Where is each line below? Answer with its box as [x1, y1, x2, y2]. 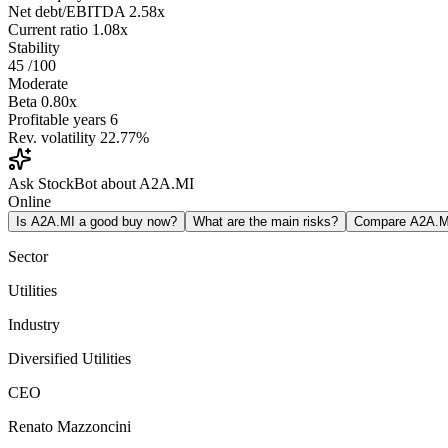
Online [8, 193, 51, 211]
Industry [8, 316, 60, 334]
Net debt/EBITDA [8, 3, 125, 21]
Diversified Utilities [8, 350, 131, 368]
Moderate [8, 75, 68, 93]
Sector [8, 248, 48, 266]
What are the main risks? [193, 214, 338, 230]
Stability [8, 39, 60, 57]
